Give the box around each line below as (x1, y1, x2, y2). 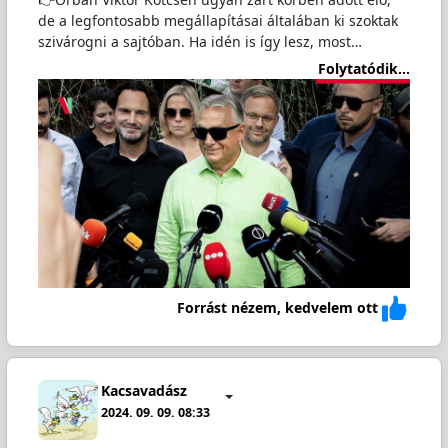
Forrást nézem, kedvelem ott (177, 298, 379, 318)
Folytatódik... (318, 58, 411, 78)
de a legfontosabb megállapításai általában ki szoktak (37, 11, 398, 31)
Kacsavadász (101, 381, 188, 401)
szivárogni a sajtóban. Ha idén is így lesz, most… (37, 32, 362, 52)
